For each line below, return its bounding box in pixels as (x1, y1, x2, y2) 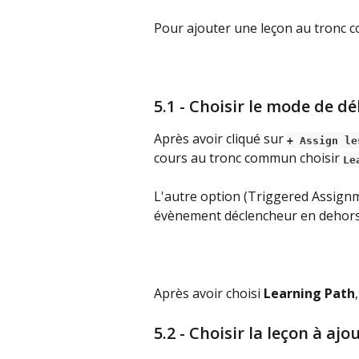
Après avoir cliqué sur (154, 130, 287, 148)
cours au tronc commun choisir (154, 149, 343, 167)
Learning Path (264, 284, 355, 303)
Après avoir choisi (154, 284, 264, 303)
